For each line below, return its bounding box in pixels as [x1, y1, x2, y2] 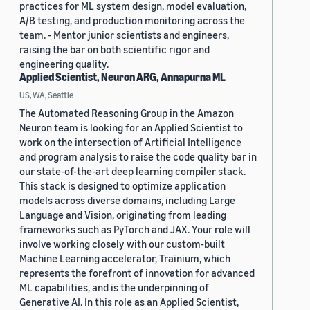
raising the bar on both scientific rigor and [19, 43, 210, 56]
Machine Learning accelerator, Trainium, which [19, 252, 230, 265]
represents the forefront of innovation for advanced [19, 266, 255, 280]
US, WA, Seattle [19, 89, 73, 101]
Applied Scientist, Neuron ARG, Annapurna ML [19, 70, 226, 84]
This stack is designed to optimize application [19, 179, 226, 192]
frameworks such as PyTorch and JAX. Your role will [19, 223, 250, 236]
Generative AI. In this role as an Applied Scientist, [19, 295, 239, 309]
